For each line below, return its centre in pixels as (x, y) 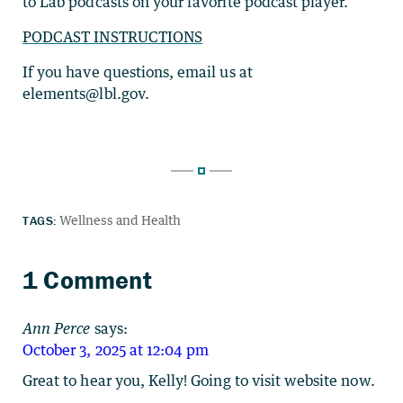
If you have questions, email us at (138, 72)
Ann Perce (57, 328)
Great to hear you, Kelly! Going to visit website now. (199, 380)
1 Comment (87, 279)
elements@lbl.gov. (86, 93)
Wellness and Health (120, 219)
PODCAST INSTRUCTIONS (112, 36)
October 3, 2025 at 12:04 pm (116, 349)
